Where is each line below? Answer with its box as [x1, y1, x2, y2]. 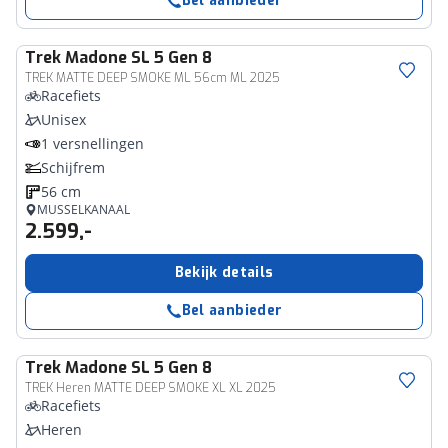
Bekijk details [174, 263, 274, 282]
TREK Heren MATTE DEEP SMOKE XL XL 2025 [25, 380, 276, 396]
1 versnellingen [41, 134, 144, 153]
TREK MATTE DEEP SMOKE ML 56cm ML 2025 [25, 70, 280, 86]
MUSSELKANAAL [37, 201, 130, 218]
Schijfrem [41, 158, 105, 177]
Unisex [41, 110, 86, 129]
